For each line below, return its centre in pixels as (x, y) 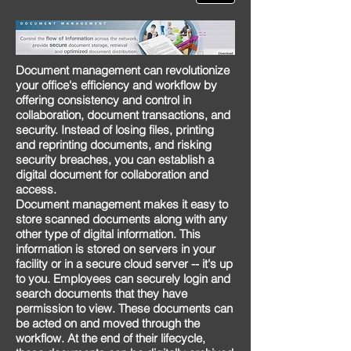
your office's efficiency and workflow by (116, 85)
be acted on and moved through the (108, 323)
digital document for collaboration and (112, 174)
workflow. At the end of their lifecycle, (110, 338)
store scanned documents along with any (121, 219)
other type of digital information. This (108, 234)
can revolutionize (186, 70)
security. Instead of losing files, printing (115, 130)
